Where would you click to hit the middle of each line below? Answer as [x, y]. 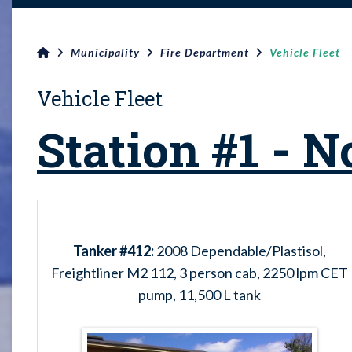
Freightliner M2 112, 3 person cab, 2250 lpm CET [200, 272]
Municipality [105, 52]
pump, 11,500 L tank [200, 294]
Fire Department [205, 52]
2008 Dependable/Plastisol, [240, 250]
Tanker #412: [114, 250]
